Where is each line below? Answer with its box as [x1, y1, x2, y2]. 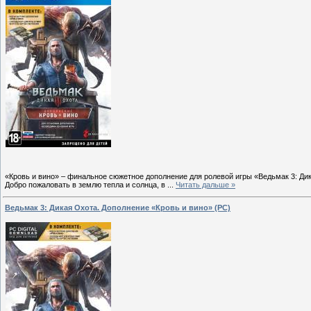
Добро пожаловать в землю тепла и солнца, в [5, 180, 167, 190]
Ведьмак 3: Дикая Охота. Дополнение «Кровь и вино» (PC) [5, 203, 230, 212]
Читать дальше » [176, 180, 235, 190]
